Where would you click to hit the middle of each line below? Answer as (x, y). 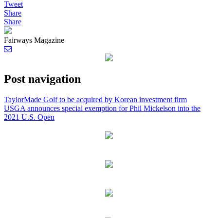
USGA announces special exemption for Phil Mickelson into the (102, 108)
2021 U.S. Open (29, 117)
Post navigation (42, 79)
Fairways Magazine (34, 40)
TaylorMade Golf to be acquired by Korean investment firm (95, 99)
